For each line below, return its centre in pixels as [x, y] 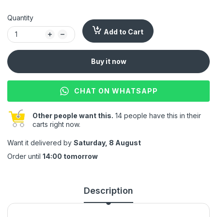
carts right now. [56, 124]
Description [108, 190]
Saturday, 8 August [107, 142]
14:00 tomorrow [70, 156]
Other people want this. [73, 115]
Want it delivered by [40, 142]
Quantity [20, 17]
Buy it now [108, 61]
